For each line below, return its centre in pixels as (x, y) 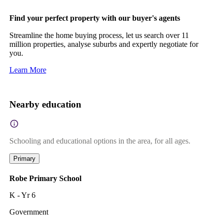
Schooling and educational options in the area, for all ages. (100, 141)
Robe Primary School (45, 178)
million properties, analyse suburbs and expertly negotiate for (104, 44)
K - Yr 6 (22, 195)
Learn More (28, 70)
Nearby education (45, 104)
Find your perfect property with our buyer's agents (94, 18)
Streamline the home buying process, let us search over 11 (99, 35)
